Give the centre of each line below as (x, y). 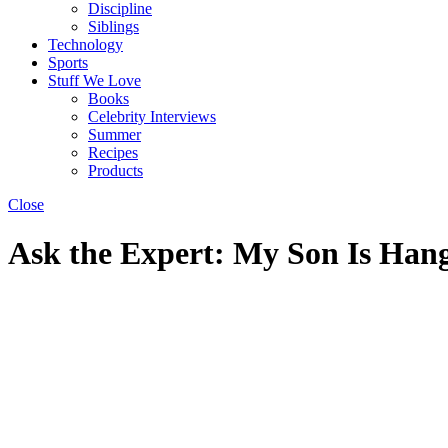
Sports (68, 62)
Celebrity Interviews (152, 116)
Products (115, 170)
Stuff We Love (94, 80)
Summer (114, 134)
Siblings (113, 26)
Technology (85, 44)
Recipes (113, 152)
